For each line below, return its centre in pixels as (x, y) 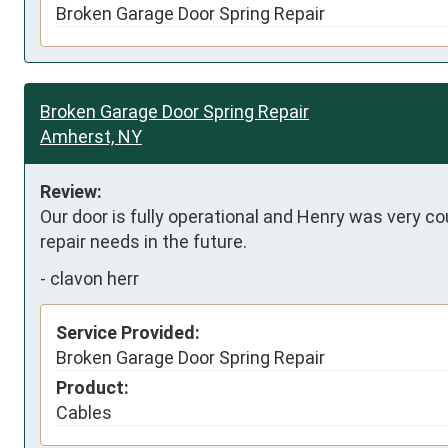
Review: (71, 191)
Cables (84, 412)
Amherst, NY (91, 136)
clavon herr (94, 278)
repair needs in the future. (143, 241)
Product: (92, 387)
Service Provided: (128, 332)
